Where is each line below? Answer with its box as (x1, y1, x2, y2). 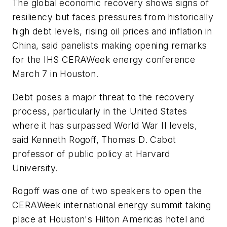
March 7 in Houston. (12, 68, 99, 79)
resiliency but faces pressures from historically (12, 12, 214, 22)
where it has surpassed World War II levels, (12, 120, 198, 131)
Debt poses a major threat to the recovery (12, 91, 195, 102)
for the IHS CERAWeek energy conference (12, 54, 196, 65)
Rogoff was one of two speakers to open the (12, 185, 202, 197)
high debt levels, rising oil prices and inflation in (12, 26, 212, 36)
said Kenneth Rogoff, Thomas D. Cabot (12, 134, 176, 145)
